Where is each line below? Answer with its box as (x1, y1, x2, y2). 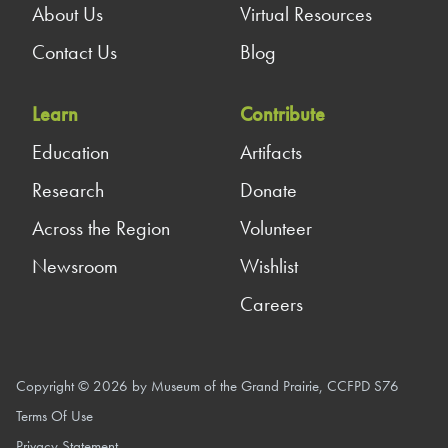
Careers (240, 290, 303, 317)
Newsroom (32, 252, 118, 279)
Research (32, 176, 104, 203)
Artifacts (240, 138, 302, 165)
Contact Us (32, 38, 117, 65)
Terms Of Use (16, 405, 93, 426)
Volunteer (240, 214, 312, 241)
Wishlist (240, 252, 298, 279)
